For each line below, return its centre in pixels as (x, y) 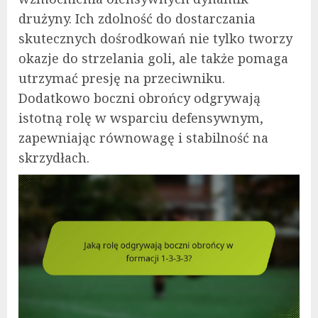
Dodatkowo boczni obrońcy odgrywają (139, 98)
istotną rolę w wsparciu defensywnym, (141, 117)
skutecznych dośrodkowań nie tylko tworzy (155, 38)
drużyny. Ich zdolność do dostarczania (137, 18)
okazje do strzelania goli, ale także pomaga (153, 58)
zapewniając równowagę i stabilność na (143, 137)
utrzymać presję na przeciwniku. (122, 78)
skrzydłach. (54, 157)
